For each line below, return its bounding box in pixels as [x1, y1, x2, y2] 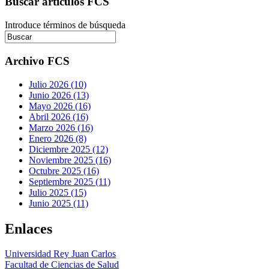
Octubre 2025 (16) [29, 165, 99, 176]
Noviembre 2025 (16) [29, 154, 111, 165]
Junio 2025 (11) [29, 198, 88, 208]
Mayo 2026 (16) [29, 100, 91, 111]
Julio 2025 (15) [29, 187, 86, 198]
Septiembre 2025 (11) [29, 176, 110, 187]
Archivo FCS [5, 54, 70, 67]
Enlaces [5, 220, 52, 237]
